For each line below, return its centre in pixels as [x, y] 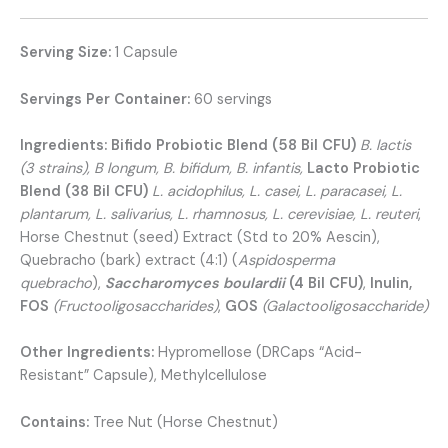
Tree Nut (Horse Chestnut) [183, 422]
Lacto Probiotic [363, 169]
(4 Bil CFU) [324, 284]
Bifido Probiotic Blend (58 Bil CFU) [235, 146]
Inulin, [391, 284]
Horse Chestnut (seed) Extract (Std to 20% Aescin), [200, 238]
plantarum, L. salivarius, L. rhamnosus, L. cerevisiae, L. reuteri [219, 215]
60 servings [233, 99]
